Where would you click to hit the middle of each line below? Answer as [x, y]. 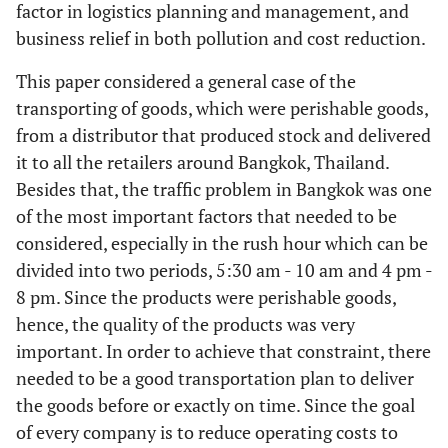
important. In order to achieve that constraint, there [223, 351]
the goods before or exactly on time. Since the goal [215, 405]
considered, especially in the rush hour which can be [222, 243]
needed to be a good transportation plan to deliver [215, 378]
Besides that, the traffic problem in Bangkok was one [224, 189]
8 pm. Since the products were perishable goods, [206, 297]
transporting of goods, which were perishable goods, [222, 108]
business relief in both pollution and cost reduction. [221, 38]
